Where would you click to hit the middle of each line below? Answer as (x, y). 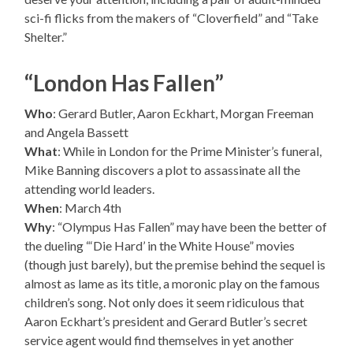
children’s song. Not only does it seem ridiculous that (165, 302)
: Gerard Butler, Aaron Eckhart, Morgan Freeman (184, 113)
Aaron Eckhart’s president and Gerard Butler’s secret (166, 321)
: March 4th (91, 207)
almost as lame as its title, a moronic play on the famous (173, 283)
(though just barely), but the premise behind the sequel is (175, 264)
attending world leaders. (90, 188)
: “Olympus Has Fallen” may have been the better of (190, 226)
